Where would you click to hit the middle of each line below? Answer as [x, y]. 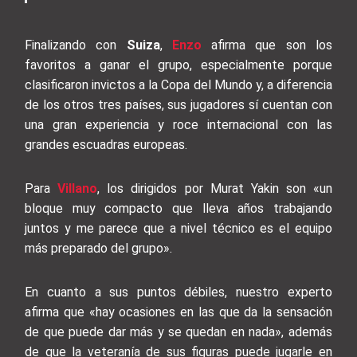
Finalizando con [76, 45]
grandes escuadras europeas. [106, 145]
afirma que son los [267, 45]
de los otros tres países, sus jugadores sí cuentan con [178, 105]
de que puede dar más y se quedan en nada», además [178, 332]
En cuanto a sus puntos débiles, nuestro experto [178, 292]
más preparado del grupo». [99, 249]
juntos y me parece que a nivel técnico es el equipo [178, 229]
